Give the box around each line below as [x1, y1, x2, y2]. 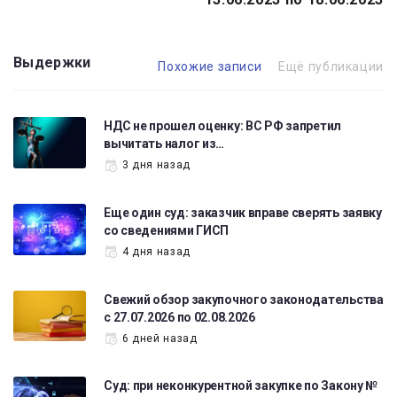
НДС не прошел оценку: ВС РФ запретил [104, 119, 342, 134]
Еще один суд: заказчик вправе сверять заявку [104, 205, 382, 220]
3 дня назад [121, 159, 191, 172]
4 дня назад [121, 245, 191, 258]
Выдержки [13, 54, 91, 72]
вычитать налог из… [104, 136, 225, 152]
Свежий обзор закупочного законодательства [104, 292, 384, 307]
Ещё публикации [278, 59, 384, 74]
